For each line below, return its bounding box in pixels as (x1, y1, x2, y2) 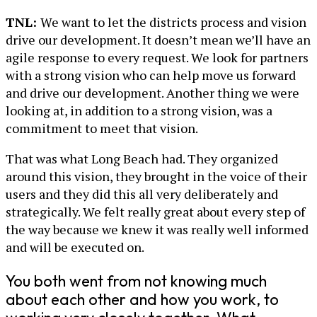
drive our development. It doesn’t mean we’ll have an (6, 31, 311, 49)
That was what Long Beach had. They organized (6, 150, 278, 168)
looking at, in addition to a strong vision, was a (6, 102, 272, 120)
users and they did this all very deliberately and (6, 185, 278, 203)
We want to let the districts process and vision (40, 13, 306, 31)
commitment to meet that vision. (6, 120, 198, 137)
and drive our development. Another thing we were (6, 84, 299, 102)
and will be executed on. (6, 238, 144, 256)
